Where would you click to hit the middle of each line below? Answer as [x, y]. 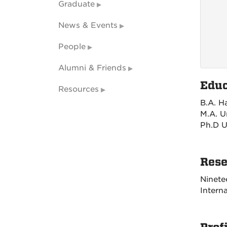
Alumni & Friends [92, 68]
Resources [79, 89]
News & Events [88, 25]
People [72, 47]
